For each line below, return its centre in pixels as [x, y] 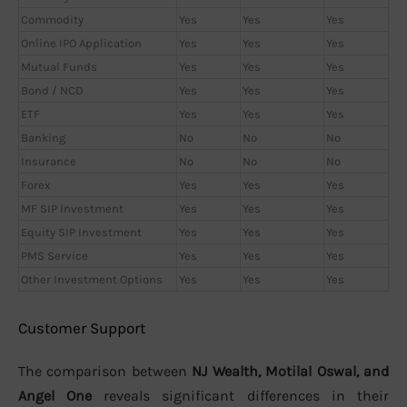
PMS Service [55, 256]
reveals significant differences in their [240, 395]
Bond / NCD [52, 91]
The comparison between [105, 371]
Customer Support [82, 328]
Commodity [52, 20]
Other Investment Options [92, 280]
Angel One [55, 395]
